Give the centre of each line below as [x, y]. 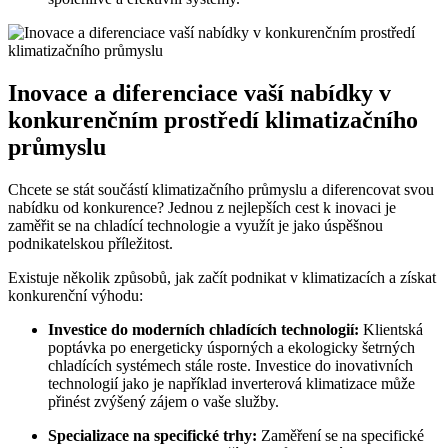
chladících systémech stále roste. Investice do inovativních [230, 365]
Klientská [391, 329]
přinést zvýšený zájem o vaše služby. [163, 401]
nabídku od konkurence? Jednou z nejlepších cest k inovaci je [202, 207]
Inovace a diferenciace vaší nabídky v [199, 92]
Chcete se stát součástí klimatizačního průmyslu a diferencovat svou [221, 189]
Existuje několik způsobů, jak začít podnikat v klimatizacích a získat [222, 277]
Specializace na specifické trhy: [152, 435]
